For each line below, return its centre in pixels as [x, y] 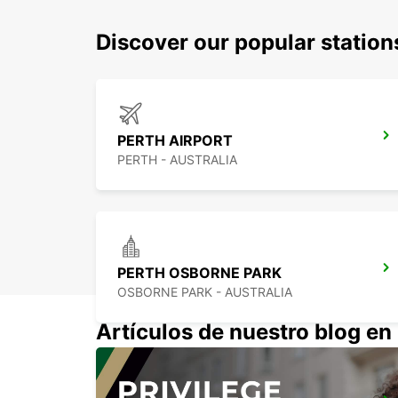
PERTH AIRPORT [175, 141]
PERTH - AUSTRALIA [177, 160]
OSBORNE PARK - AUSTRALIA [205, 292]
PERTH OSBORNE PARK [199, 273]
